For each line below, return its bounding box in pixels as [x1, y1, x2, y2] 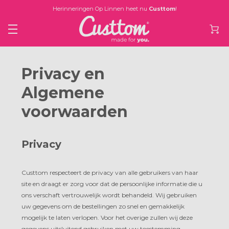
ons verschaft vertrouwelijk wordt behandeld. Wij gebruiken [21, 191, 197, 199]
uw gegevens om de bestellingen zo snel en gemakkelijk [21, 202, 185, 210]
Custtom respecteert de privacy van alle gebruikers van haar [21, 168, 198, 176]
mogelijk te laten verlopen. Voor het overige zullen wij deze [21, 213, 193, 221]
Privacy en [21, 64, 105, 83]
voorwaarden [21, 102, 128, 121]
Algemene [21, 83, 104, 102]
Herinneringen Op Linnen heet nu [52, 5, 149, 12]
